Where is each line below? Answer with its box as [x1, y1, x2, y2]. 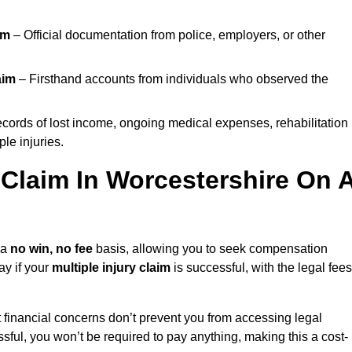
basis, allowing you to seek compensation [93, 242, 328, 256]
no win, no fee [10, 242, 93, 256]
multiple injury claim [52, 261, 170, 275]
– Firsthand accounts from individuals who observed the [16, 72, 328, 86]
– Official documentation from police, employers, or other [10, 28, 325, 42]
